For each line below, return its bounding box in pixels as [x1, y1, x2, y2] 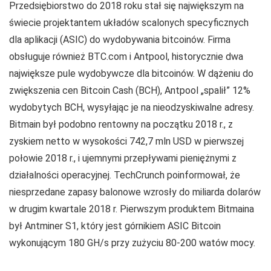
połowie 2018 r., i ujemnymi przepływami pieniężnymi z [9, 152, 237, 164]
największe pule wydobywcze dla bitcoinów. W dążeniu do [9, 68, 253, 79]
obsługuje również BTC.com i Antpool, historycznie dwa [9, 51, 243, 62]
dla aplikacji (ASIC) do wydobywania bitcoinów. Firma [9, 34, 230, 45]
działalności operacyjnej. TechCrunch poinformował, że [9, 169, 240, 181]
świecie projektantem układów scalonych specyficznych [9, 17, 249, 28]
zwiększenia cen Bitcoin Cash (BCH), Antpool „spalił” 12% [9, 85, 250, 96]
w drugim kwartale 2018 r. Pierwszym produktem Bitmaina [9, 203, 254, 215]
